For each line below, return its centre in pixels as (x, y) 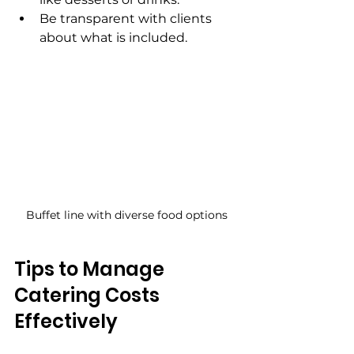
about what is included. (113, 37)
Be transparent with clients (127, 18)
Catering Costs (89, 295)
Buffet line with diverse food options (126, 215)
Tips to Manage (91, 269)
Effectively (66, 321)
